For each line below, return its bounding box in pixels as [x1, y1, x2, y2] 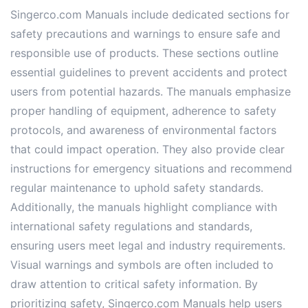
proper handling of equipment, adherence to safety [10, 103, 276, 118]
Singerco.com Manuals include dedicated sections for [10, 7, 289, 21]
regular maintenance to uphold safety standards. [10, 180, 263, 195]
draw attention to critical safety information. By [10, 276, 258, 291]
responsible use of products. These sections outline [10, 45, 278, 60]
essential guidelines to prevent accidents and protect [10, 65, 287, 79]
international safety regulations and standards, [10, 219, 252, 233]
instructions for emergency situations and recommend [10, 161, 292, 175]
